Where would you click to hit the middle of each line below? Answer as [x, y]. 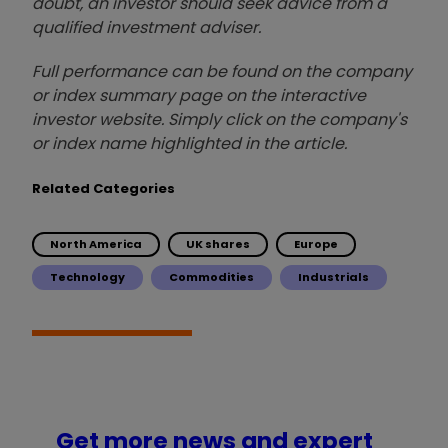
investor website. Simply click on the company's [219, 119]
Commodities [211, 276]
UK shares [218, 243]
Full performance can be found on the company [222, 71]
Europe [316, 243]
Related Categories [103, 188]
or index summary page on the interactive [199, 95]
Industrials [333, 276]
